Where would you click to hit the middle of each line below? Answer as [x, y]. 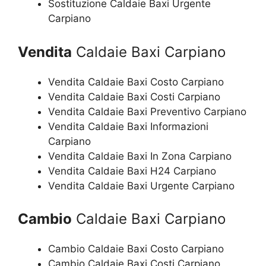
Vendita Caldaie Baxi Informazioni [128, 126]
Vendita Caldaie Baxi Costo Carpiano [136, 82]
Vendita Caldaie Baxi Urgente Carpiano [141, 186]
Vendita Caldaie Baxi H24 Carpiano [132, 171]
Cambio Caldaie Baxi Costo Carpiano [136, 249]
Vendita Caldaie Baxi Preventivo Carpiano [147, 111]
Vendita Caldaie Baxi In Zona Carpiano [140, 156]
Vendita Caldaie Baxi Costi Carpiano [134, 96]
